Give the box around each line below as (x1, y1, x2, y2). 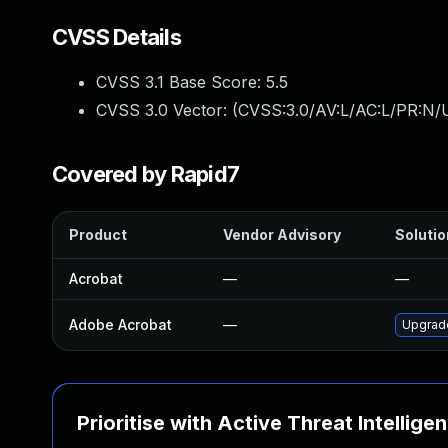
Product (69, 226, 127, 243)
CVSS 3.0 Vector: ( (96, 100, 238, 120)
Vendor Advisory (223, 226, 341, 243)
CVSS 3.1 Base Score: (96, 72, 266, 92)
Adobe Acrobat (69, 316, 172, 333)
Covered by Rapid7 (52, 161, 240, 187)
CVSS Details (52, 24, 181, 50)
